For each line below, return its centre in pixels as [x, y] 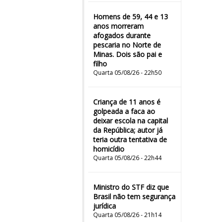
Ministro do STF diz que [131, 187]
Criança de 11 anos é [127, 102]
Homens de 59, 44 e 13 [131, 17]
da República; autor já [128, 130]
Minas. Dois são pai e [128, 54]
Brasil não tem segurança [134, 196]
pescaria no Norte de [127, 45]
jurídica [105, 206]
